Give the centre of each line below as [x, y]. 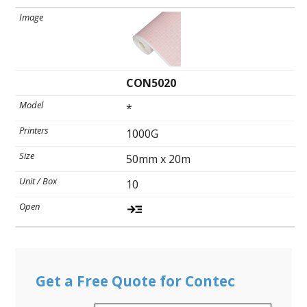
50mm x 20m [158, 159]
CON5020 [151, 83]
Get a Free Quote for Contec [136, 281]
